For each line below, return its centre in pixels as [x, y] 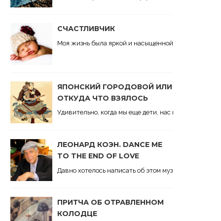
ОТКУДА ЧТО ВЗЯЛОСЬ [103, 98]
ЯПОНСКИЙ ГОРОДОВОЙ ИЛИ [115, 87]
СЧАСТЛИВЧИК [86, 29]
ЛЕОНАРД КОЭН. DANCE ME [110, 144]
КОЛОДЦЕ [77, 214]
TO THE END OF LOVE [98, 156]
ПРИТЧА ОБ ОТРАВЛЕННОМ [110, 203]
